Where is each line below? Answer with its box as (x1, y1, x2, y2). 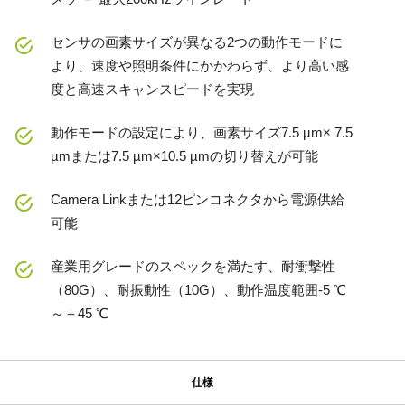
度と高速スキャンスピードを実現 (51, 81, 254, 98)
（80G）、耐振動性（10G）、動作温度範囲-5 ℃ (51, 282, 346, 298)
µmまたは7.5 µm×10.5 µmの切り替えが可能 (51, 148, 318, 165)
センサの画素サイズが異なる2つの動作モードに (51, 34, 343, 51)
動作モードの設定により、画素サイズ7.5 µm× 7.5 (51, 125, 353, 141)
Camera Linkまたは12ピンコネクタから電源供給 (51, 192, 344, 208)
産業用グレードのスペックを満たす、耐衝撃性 (51, 259, 335, 275)
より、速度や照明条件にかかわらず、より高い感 (51, 58, 349, 74)
